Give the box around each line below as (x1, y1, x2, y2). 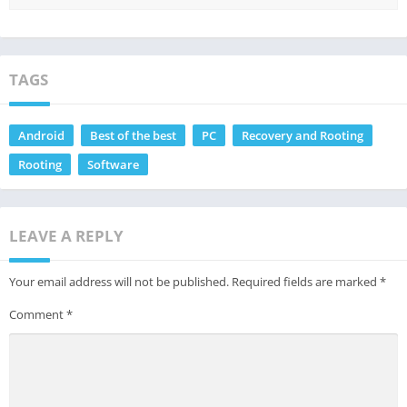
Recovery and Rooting (242, 127, 363, 144)
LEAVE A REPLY (9, 225, 124, 247)
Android (18, 127, 65, 144)
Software (87, 156, 139, 174)
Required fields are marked (232, 273, 380, 291)
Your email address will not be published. (9, 273, 229, 291)
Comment (9, 306, 66, 323)
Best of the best (90, 127, 176, 144)
